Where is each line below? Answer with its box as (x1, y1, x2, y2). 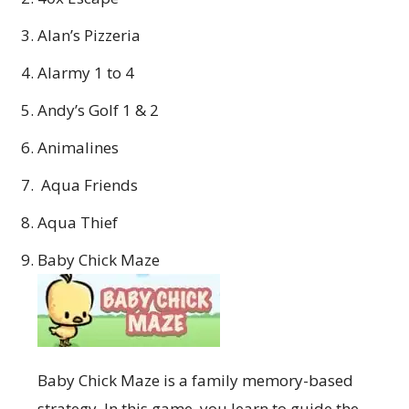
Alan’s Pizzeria (37, 24, 141, 46)
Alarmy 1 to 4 (37, 61, 134, 83)
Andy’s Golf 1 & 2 (37, 99, 159, 121)
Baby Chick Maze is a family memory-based (37, 369, 353, 391)
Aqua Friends (37, 173, 138, 195)
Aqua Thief (37, 211, 118, 233)
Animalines (37, 136, 119, 158)
